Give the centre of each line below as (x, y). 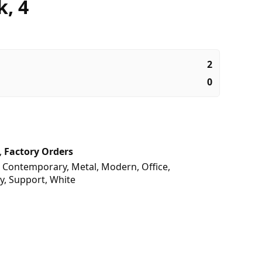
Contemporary (35, 167)
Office (155, 167)
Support (27, 180)
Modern (119, 167)
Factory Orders (39, 152)
